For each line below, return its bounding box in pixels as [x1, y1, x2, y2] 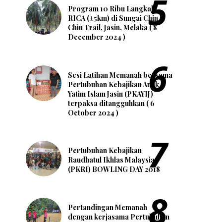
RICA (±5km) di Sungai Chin [68, 13, 158, 23]
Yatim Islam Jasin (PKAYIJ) [68, 89, 153, 99]
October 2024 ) [68, 108, 118, 117]
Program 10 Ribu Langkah [68, 3, 155, 13]
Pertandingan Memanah [68, 203, 147, 213]
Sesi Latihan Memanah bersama [68, 70, 172, 80]
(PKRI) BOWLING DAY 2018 [68, 165, 160, 174]
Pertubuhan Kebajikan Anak [68, 79, 159, 89]
